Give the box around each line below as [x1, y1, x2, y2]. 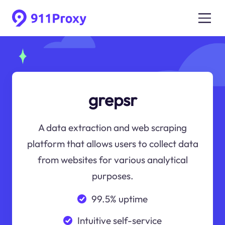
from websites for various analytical [37, 154, 188, 166]
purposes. [91, 170, 134, 182]
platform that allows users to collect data [27, 138, 198, 150]
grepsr [88, 89, 137, 110]
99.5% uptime [91, 192, 148, 205]
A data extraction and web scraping [38, 122, 187, 134]
